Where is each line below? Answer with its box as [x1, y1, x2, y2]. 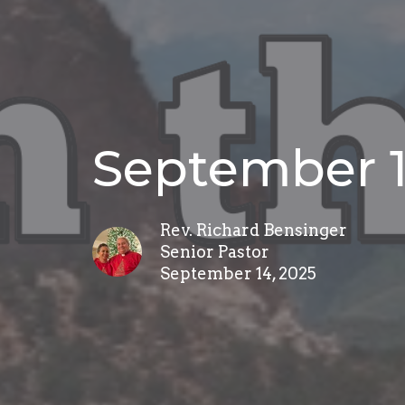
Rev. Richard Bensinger [160, 220, 347, 240]
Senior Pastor [160, 241, 269, 261]
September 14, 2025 [160, 263, 316, 283]
